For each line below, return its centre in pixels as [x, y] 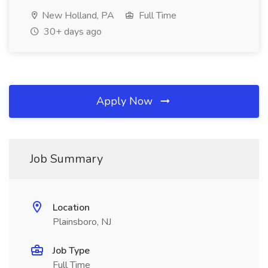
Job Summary [66, 159]
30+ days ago [71, 32]
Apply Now [126, 101]
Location [71, 208]
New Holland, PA [77, 16]
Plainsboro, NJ [82, 222]
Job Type [71, 251]
